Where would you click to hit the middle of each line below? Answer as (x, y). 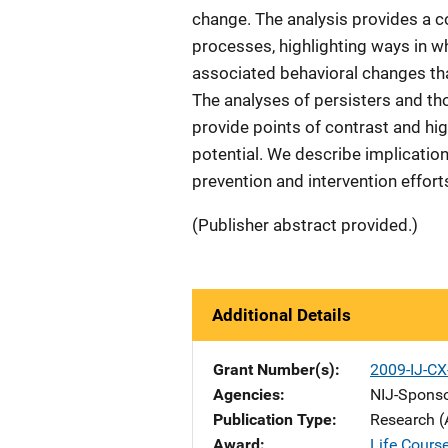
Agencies (246, 394)
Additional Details (281, 315)
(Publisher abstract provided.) (305, 225)
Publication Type (272, 419)
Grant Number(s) (274, 369)
